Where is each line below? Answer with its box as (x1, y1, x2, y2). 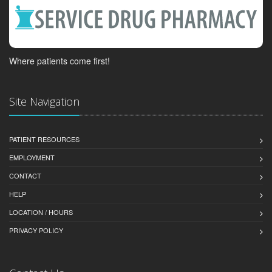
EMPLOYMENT (9, 152, 55, 162)
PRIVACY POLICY (9, 225, 63, 235)
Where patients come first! (9, 54, 110, 67)
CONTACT (9, 170, 41, 180)
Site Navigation (9, 93, 80, 109)
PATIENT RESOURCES (9, 134, 80, 144)
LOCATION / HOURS (9, 206, 73, 217)
